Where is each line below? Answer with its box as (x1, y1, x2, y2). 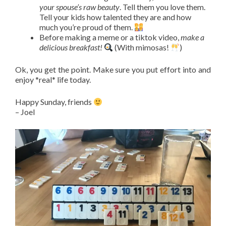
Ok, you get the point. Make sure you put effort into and (15, 65, 211, 74)
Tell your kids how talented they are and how (39, 12, 191, 22)
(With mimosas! (113, 42, 171, 52)
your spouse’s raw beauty (39, 2, 120, 12)
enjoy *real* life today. (15, 75, 91, 84)
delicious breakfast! (39, 42, 104, 52)
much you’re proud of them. (39, 22, 134, 32)
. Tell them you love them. (120, 2, 205, 12)
